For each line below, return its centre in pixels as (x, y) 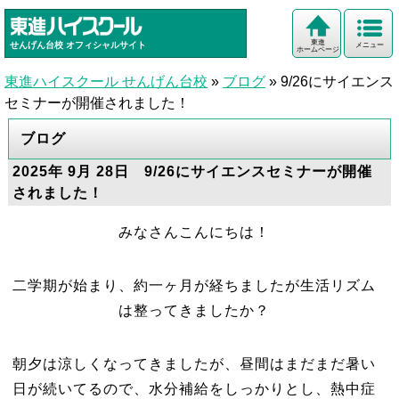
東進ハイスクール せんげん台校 (106, 81)
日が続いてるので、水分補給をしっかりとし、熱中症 (195, 389)
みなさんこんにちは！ (195, 232)
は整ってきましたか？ (195, 310)
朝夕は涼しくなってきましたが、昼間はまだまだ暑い (195, 364)
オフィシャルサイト (106, 45)
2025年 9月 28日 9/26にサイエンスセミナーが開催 (192, 171)
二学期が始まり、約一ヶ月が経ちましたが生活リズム (195, 285)
